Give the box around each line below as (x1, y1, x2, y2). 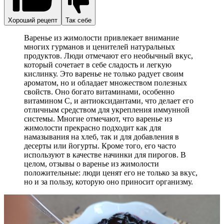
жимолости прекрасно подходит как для (24, 123, 161, 132)
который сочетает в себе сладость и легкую (24, 60, 171, 69)
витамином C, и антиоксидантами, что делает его (24, 96, 193, 105)
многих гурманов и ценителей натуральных (24, 42, 175, 51)
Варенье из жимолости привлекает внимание (24, 33, 179, 42)
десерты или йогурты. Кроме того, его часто (24, 141, 176, 150)
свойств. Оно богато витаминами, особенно (24, 87, 174, 96)
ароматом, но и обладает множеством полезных (24, 78, 187, 87)
